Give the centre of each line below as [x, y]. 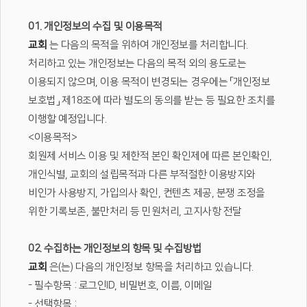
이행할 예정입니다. [67, 119]
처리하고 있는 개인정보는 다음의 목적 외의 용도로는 [137, 63]
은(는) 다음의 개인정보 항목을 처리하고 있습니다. [150, 267]
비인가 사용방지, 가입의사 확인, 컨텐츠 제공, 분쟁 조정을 [147, 193]
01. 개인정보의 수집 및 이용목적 [95, 26]
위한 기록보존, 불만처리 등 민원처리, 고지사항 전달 [135, 211]
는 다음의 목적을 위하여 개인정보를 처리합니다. [147, 45]
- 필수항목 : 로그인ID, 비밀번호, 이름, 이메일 [120, 285]
